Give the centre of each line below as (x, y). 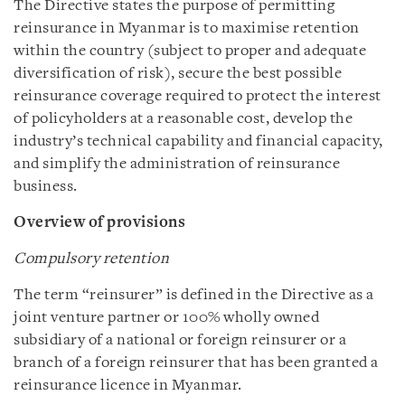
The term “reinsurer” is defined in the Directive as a (194, 295)
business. (46, 186)
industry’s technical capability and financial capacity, (198, 141)
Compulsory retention (91, 259)
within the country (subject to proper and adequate (190, 51)
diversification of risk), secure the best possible (178, 73)
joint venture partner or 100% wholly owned (166, 317)
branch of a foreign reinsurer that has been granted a (196, 363)
